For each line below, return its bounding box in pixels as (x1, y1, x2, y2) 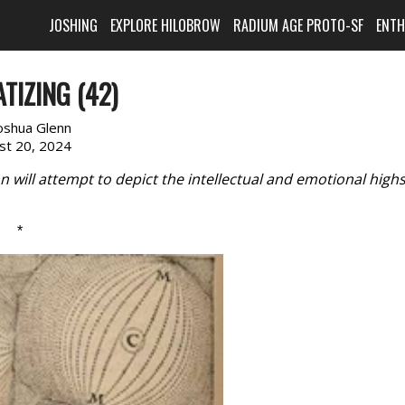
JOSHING (49, 14, 99, 36)
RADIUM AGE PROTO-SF (233, 14, 364, 36)
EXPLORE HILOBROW (110, 14, 221, 36)
